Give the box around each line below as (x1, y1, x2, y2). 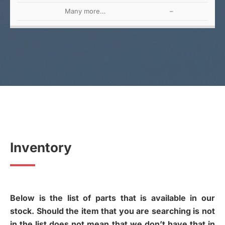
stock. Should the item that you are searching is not (10, 206, 215, 216)
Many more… (64, 7, 105, 15)
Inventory (10, 140, 72, 155)
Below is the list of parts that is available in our (10, 193, 215, 203)
